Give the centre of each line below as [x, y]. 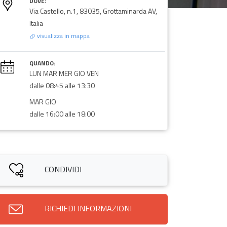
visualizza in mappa [62, 35]
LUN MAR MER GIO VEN [64, 73]
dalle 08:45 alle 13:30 [62, 85]
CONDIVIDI [63, 169]
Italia [36, 23]
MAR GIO [43, 101]
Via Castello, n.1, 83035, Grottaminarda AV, [93, 11]
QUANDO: [42, 63]
